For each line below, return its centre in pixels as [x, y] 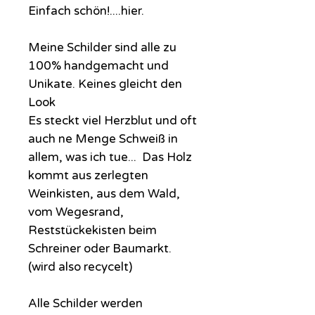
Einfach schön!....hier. [86, 11]
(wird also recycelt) [82, 266]
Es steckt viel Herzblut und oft [112, 120]
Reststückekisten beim [92, 230]
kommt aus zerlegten [88, 175]
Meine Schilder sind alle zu [102, 47]
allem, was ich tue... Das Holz [110, 157]
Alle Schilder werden [85, 303]
